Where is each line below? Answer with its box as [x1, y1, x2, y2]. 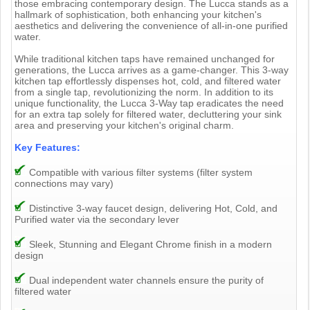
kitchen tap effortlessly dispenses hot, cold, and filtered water [15, 75, 282, 86]
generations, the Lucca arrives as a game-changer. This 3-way [15, 64, 289, 75]
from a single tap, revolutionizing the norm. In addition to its [15, 86, 274, 98]
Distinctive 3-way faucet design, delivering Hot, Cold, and [26, 202, 278, 214]
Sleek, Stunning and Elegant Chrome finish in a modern [26, 238, 273, 250]
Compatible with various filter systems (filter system [26, 166, 253, 178]
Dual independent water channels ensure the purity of [26, 274, 264, 286]
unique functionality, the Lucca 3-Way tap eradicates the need [15, 97, 284, 109]
